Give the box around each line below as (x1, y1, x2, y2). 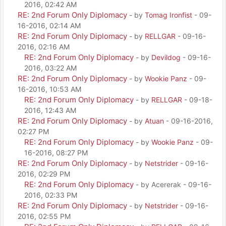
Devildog (151, 52, 181, 62)
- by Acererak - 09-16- (136, 180, 211, 189)
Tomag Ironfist (145, 10, 192, 19)
